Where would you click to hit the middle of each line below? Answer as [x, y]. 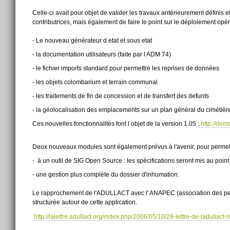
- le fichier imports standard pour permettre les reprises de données [126, 68]
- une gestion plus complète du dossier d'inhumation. [106, 175]
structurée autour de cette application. [85, 203]
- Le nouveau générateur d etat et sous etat [92, 40]
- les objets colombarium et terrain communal [95, 82]
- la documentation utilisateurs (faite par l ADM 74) [102, 54]
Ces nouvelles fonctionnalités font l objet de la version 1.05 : [117, 124]
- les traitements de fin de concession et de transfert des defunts [121, 96]
